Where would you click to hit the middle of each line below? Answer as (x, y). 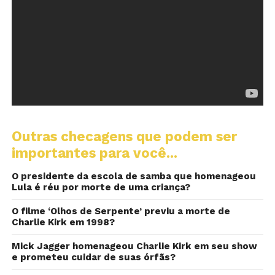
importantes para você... (94, 153)
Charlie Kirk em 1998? (63, 222)
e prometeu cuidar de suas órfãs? (93, 257)
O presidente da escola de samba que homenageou (134, 176)
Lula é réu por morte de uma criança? (101, 187)
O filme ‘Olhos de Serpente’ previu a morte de (121, 211)
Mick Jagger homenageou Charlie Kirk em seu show (134, 246)
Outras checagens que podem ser (124, 136)
